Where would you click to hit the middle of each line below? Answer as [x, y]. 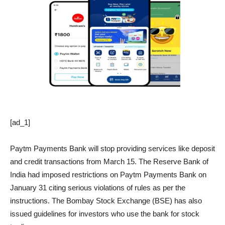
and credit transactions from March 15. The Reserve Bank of [109, 162]
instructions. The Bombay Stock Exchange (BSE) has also [106, 201]
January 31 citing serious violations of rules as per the [98, 188]
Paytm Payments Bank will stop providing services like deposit [113, 149]
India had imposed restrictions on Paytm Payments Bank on [108, 175]
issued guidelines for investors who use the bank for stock [105, 214]
